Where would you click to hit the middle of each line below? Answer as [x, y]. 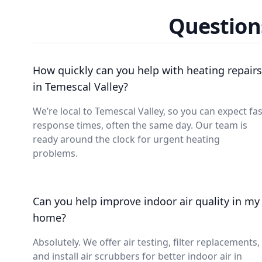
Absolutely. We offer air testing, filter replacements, [146, 242]
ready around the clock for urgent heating [126, 139]
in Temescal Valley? [80, 87]
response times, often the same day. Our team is [140, 125]
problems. [55, 153]
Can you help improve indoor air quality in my [146, 201]
